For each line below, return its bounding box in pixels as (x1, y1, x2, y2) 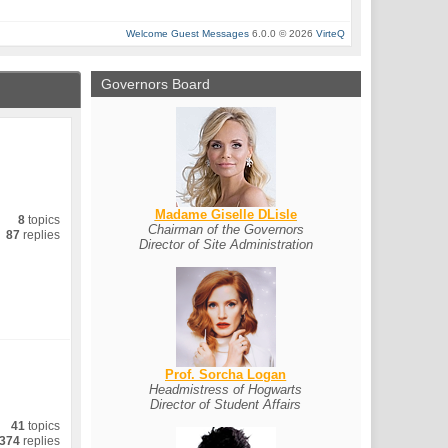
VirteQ (316, 28, 346, 39)
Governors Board (100, 76, 210, 92)
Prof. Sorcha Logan (165, 367, 287, 382)
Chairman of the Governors (147, 222, 304, 237)
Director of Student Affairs (150, 397, 302, 412)
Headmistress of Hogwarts (149, 382, 303, 397)
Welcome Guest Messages (126, 28, 250, 39)
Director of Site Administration (138, 237, 313, 252)
